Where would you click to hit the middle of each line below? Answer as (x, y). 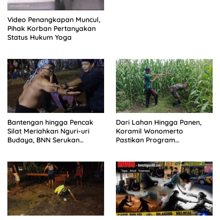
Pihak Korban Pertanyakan (52, 28)
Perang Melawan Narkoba (51, 149)
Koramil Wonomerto (150, 131)
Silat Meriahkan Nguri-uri (48, 131)
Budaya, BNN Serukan (43, 140)
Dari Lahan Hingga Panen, (159, 122)
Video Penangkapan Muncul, (54, 19)
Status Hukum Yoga (40, 37)
